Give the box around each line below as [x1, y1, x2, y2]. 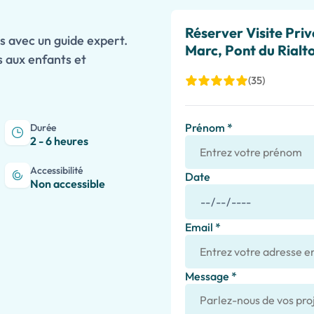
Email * [185, 220, 221, 234]
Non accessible [29, 177, 105, 191]
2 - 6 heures [29, 134, 88, 148]
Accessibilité [29, 164, 83, 177]
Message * [185, 269, 237, 283]
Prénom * [185, 121, 233, 135]
